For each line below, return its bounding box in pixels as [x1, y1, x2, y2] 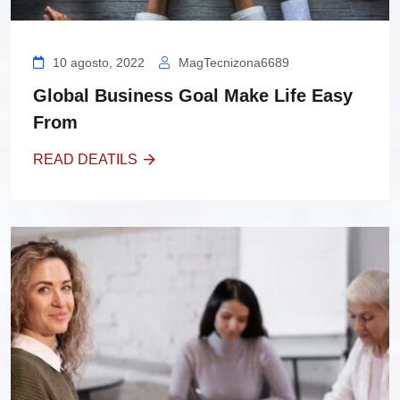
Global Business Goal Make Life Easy [33, 86, 353, 106]
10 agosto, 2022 [53, 55, 145, 71]
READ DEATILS [33, 152, 137, 168]
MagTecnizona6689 [179, 55, 289, 71]
